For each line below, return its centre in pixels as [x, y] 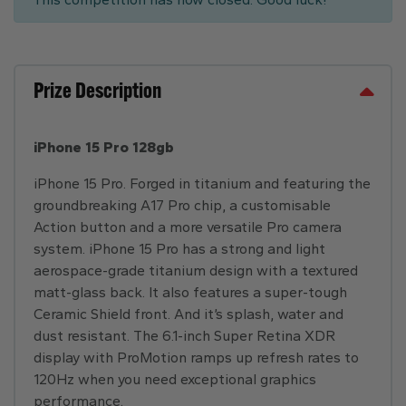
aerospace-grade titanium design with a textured [196, 271]
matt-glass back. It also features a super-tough [190, 292]
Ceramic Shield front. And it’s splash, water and [188, 314]
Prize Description [97, 92]
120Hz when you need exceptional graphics [175, 379]
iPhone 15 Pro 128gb [104, 147]
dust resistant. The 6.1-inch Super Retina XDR [184, 336]
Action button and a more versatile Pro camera [188, 227]
